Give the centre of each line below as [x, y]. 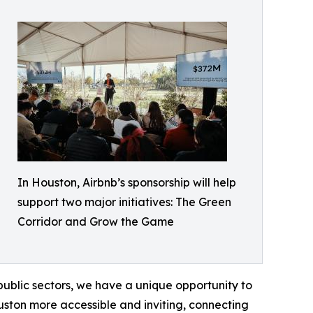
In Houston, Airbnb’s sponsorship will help [127, 182]
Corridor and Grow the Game [96, 221]
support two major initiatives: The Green [124, 202]
